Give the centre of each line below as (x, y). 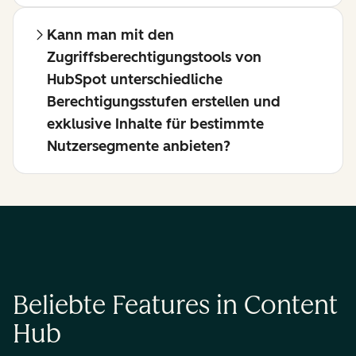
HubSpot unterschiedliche (135, 80)
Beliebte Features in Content (175, 306)
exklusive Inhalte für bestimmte (155, 124)
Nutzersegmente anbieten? (139, 147)
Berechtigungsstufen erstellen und (164, 102)
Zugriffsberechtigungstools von (154, 58)
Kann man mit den (110, 35)
